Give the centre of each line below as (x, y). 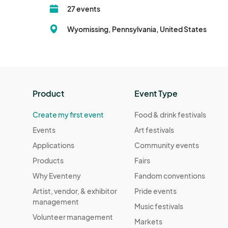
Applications (53, 145)
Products (48, 161)
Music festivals (159, 206)
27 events (84, 9)
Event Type (156, 94)
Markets (149, 222)
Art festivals (154, 130)
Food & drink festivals (170, 115)
